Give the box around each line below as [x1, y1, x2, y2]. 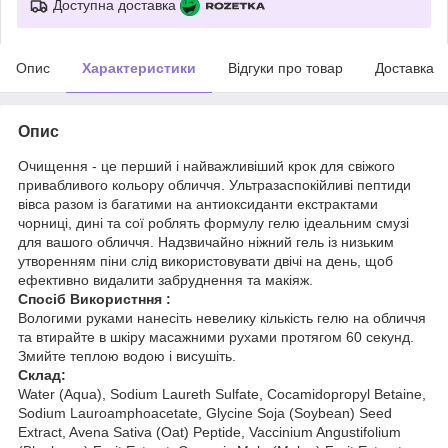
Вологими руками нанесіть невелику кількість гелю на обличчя [18, 309, 426, 326]
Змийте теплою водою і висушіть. [18, 347, 240, 364]
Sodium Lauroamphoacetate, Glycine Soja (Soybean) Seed [18, 404, 392, 421]
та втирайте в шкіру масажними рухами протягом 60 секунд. [18, 328, 414, 345]
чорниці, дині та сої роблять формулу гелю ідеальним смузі [18, 214, 409, 231]
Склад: [18, 366, 66, 383]
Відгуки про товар [228, 59, 343, 76]
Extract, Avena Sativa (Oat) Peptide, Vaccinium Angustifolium [18, 423, 401, 440]
